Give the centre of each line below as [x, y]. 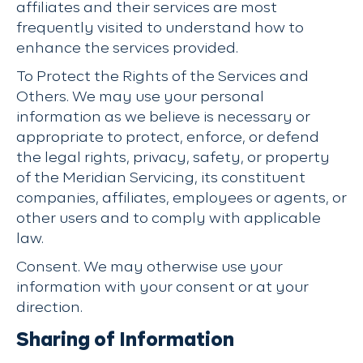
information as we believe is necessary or [163, 117]
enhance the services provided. [127, 49]
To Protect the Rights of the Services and [162, 77]
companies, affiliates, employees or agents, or [181, 199]
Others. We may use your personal [140, 97]
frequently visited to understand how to [160, 28]
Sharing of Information [125, 340]
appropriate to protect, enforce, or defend [168, 138]
